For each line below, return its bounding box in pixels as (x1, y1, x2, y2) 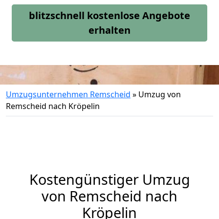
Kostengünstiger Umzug (29, 170, 190, 189)
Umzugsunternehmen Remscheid (6, 89, 131, 100)
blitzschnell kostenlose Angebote (29, 9, 190, 22)
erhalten (88, 23, 131, 37)
